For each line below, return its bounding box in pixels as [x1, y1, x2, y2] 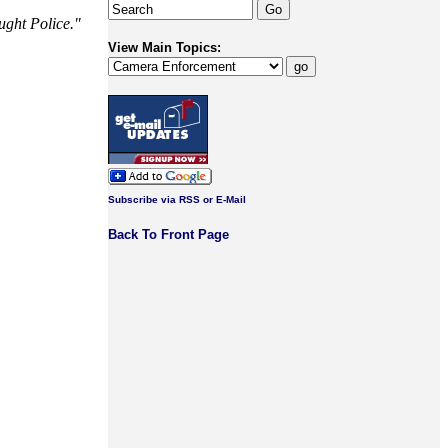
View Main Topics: [108, 40, 221, 55]
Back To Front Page [108, 227, 229, 242]
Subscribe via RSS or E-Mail [108, 194, 246, 205]
